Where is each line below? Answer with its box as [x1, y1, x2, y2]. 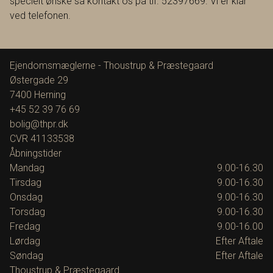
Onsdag [10, 191, 43, 204]
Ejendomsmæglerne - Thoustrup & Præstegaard [10, 60, 213, 72]
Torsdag [10, 206, 45, 218]
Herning [34, 89, 66, 101]
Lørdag [10, 235, 40, 247]
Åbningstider [10, 147, 62, 160]
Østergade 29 [10, 74, 68, 87]
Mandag [10, 162, 44, 174]
